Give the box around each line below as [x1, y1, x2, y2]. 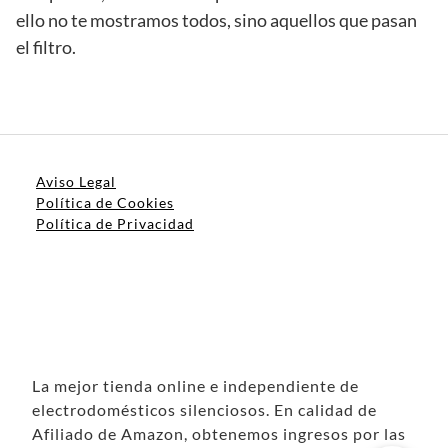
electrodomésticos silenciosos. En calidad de [32, 399, 377, 419]
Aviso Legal [36, 172, 116, 190]
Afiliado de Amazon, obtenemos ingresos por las [32, 423, 406, 443]
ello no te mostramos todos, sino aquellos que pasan [16, 8, 417, 31]
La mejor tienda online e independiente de [32, 375, 359, 395]
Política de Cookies [36, 193, 174, 211]
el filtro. [16, 35, 76, 58]
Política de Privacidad [36, 214, 194, 232]
